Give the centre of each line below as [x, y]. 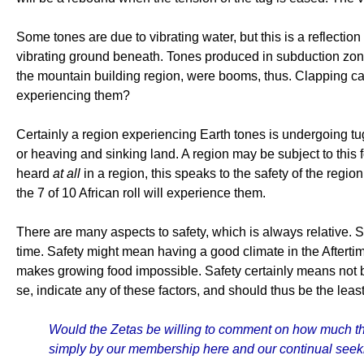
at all [68, 173]
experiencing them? [73, 95]
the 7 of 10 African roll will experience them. [141, 193]
